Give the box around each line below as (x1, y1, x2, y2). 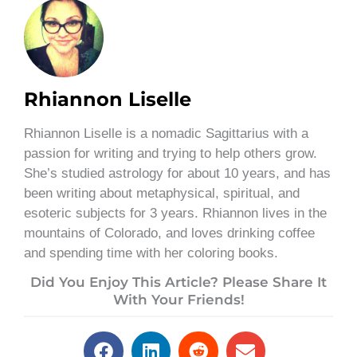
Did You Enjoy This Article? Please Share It (30, 274, 327, 291)
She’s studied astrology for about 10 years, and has (24, 165, 331, 181)
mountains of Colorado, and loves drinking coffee (24, 225, 315, 241)
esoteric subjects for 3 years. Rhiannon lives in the (24, 205, 327, 221)
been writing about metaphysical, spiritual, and (24, 185, 300, 201)
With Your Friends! (112, 292, 245, 308)
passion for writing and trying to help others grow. (24, 145, 317, 161)
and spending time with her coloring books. (24, 245, 278, 261)
